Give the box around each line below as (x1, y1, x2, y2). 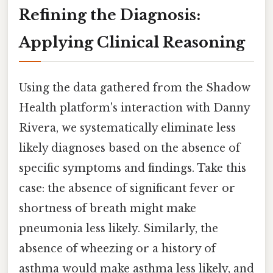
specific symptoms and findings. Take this (19, 161, 246, 175)
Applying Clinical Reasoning (19, 34, 245, 52)
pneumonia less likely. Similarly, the (19, 222, 218, 236)
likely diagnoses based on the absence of (19, 141, 240, 155)
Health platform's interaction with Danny (19, 101, 250, 115)
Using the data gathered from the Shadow (19, 81, 250, 95)
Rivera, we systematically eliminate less (19, 121, 236, 135)
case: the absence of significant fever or (19, 182, 235, 196)
